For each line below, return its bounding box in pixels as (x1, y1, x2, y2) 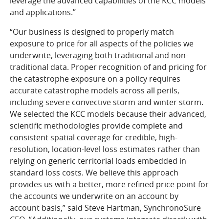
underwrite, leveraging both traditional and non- (10, 50, 188, 61)
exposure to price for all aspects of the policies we (10, 38, 194, 49)
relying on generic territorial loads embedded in (10, 155, 186, 166)
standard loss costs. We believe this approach (10, 167, 178, 178)
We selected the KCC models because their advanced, (10, 109, 206, 119)
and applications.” (10, 7, 76, 18)
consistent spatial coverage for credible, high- (10, 132, 177, 143)
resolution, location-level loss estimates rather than (10, 144, 200, 154)
